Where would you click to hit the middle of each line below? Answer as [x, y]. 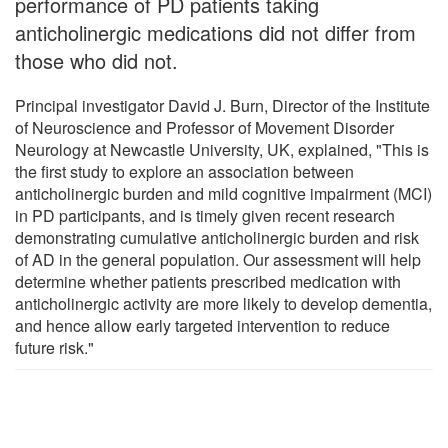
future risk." [54, 347]
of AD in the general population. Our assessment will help [218, 259]
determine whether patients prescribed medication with [208, 281]
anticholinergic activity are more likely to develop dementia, [223, 303]
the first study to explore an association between [184, 171]
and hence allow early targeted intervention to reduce [202, 325]
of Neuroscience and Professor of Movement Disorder [204, 127]
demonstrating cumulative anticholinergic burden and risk [217, 237]
